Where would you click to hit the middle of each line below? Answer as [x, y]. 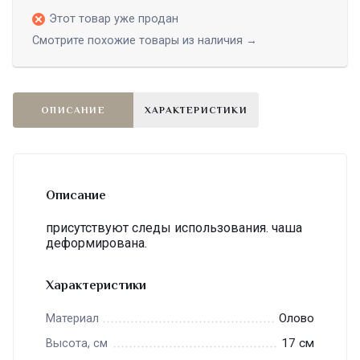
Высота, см [77, 344]
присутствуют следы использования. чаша [174, 228]
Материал [72, 319]
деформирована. [96, 243]
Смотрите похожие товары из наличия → [145, 41]
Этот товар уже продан [114, 19]
